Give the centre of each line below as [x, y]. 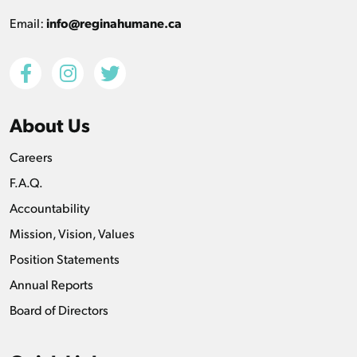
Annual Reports [51, 284]
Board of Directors [59, 309]
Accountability [50, 207]
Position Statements [65, 258]
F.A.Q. [26, 182]
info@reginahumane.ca [114, 22]
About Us [50, 124]
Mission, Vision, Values [72, 233]
